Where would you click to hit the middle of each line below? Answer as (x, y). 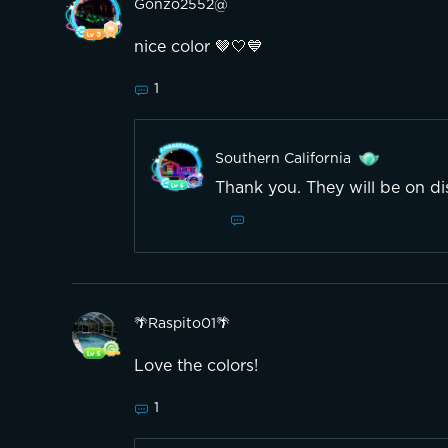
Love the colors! (196, 366)
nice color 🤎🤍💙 (198, 47)
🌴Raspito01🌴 (182, 324)
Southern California (283, 159)
